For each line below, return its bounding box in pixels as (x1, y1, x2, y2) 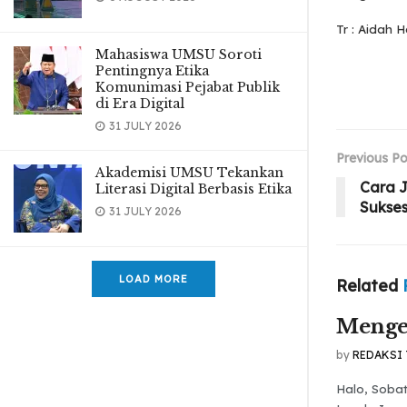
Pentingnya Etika (95, 63, 209, 79)
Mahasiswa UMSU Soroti (95, 46, 262, 63)
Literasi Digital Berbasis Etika (95, 181, 292, 197)
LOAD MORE (119, 273, 188, 285)
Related (336, 274, 398, 296)
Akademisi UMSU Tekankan (95, 164, 283, 181)
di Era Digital (95, 95, 184, 112)
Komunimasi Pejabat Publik (95, 79, 280, 95)
